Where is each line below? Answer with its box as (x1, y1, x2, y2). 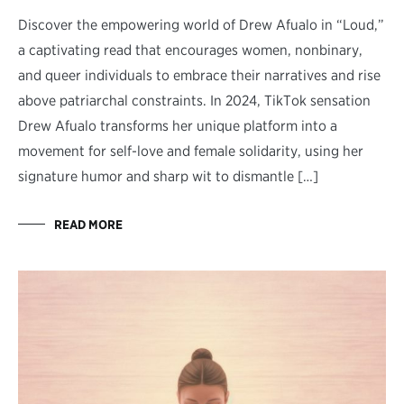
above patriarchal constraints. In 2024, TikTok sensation (18, 91, 371, 109)
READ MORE (54, 216, 123, 232)
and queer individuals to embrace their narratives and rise (18, 66, 381, 84)
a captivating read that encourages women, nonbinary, (18, 41, 363, 59)
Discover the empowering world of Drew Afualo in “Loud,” (18, 15, 384, 33)
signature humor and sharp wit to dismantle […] (18, 167, 318, 185)
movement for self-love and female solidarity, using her (18, 142, 363, 160)
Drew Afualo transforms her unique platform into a (18, 116, 337, 134)
